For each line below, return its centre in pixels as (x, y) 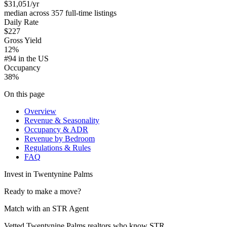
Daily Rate (21, 22)
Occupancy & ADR (56, 129)
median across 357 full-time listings (60, 13)
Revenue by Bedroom (60, 138)
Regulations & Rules (58, 147)
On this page (24, 94)
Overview (40, 111)
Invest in (19, 174)
